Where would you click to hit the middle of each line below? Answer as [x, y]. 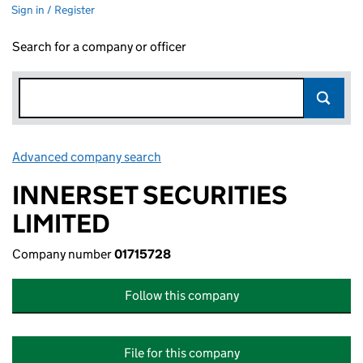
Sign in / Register [53, 10]
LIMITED [61, 224]
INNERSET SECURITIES [150, 195]
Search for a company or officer [99, 47]
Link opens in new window [235, 157]
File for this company [181, 353]
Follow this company [181, 295]
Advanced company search [87, 157]
